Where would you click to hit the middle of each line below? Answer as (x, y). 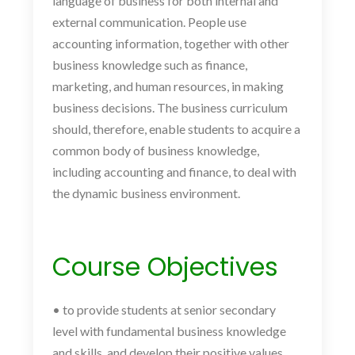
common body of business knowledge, (156, 150)
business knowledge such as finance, (150, 65)
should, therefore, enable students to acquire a (176, 129)
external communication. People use (149, 22)
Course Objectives (165, 267)
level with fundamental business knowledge (169, 331)
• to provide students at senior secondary (164, 309)
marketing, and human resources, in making (168, 86)
